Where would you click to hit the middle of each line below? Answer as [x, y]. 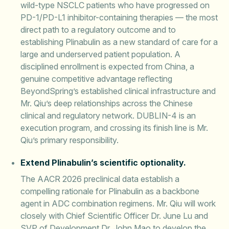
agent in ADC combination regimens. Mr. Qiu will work [118, 203]
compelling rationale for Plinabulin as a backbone [110, 191]
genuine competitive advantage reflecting [96, 79]
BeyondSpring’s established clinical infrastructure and [118, 91]
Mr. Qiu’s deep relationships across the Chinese [107, 103]
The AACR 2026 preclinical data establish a [100, 179]
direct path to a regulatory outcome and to [98, 30]
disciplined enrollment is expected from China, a [107, 66]
